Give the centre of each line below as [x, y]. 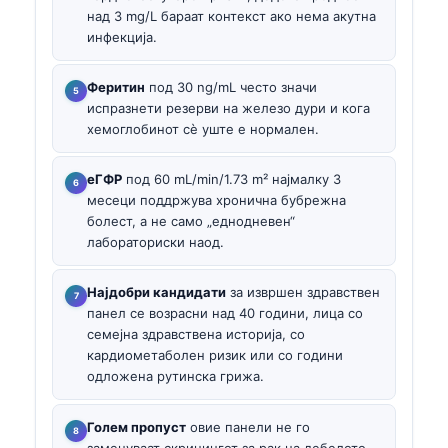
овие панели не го [248, 426]
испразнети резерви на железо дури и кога [228, 107]
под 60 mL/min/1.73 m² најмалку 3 [231, 179]
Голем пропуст [136, 426]
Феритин [116, 86]
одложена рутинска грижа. [175, 376]
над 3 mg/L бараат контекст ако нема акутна [231, 15]
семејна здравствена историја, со [196, 334]
